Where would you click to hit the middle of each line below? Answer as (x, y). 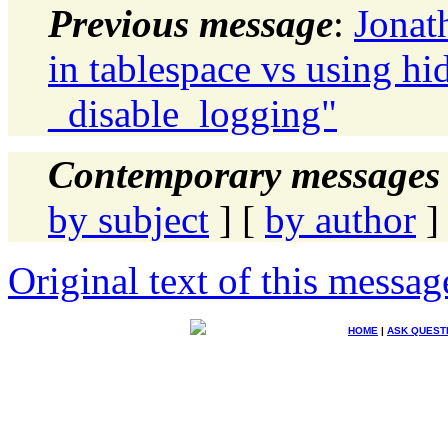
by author (340, 219)
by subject (128, 219)
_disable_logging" (192, 113)
